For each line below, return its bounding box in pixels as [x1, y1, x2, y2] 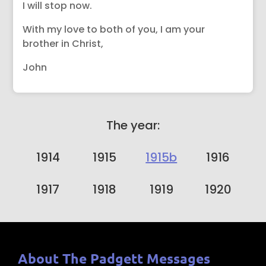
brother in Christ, [23, 37, 104, 50]
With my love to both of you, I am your [23, 23, 205, 36]
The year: [106, 117, 160, 134]
